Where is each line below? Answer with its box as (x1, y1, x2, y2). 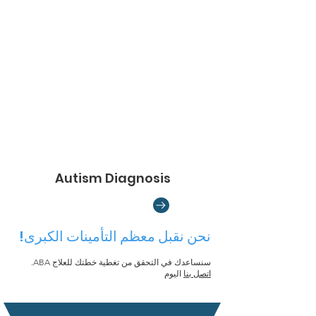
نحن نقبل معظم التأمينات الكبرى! (19, 226, 211, 246)
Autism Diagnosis (54, 169, 171, 187)
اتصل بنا (183, 268, 211, 279)
